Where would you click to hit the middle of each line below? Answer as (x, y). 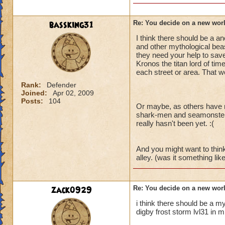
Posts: (33, 101)
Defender (62, 85)
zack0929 (71, 190)
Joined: (35, 93)
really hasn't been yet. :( (175, 123)
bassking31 (71, 25)
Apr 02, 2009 (73, 93)
